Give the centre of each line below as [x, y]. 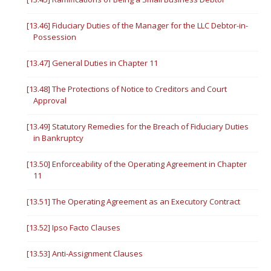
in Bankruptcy [59, 138]
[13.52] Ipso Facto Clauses [74, 227]
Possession [55, 37]
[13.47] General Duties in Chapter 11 [93, 63]
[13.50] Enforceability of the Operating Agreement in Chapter [137, 164]
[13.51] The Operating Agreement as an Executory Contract [134, 201]
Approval [50, 100]
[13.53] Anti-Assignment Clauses [85, 253]
